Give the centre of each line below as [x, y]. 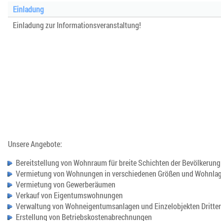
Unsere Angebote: [35, 144]
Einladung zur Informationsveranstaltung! [77, 25]
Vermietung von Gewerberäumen [66, 184]
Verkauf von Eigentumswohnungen [69, 195]
